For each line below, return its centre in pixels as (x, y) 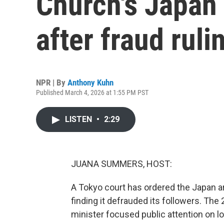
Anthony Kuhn (90, 82)
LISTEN (79, 119)
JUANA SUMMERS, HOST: (121, 164)
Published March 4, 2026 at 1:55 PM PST (92, 92)
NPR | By (52, 82)
